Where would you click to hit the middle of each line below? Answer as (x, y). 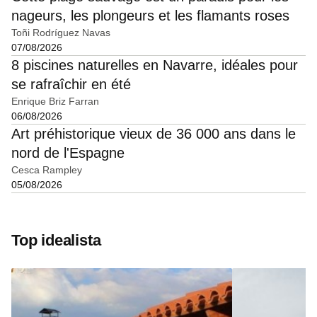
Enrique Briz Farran (55, 101)
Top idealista (56, 240)
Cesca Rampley (47, 169)
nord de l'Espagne (68, 152)
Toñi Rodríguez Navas (61, 32)
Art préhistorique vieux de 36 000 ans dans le (154, 133)
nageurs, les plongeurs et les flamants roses (150, 15)
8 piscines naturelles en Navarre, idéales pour (155, 65)
